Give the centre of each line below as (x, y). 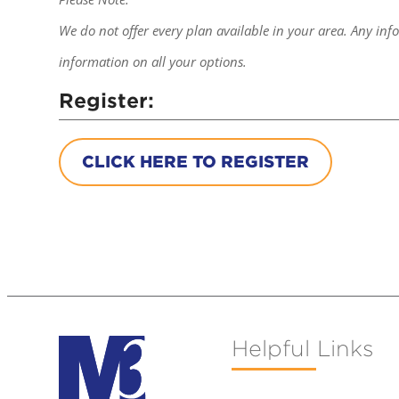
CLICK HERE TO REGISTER (196, 161)
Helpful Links (303, 349)
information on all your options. (153, 61)
